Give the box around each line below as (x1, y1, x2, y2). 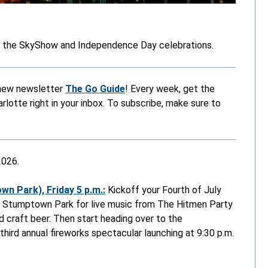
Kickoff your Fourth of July (108, 184, 222, 196)
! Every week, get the (125, 83, 215, 95)
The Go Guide (65, 83, 126, 95)
